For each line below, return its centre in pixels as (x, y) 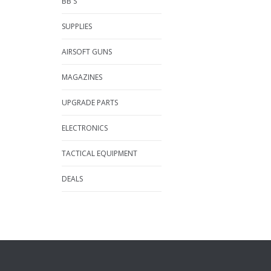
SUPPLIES (77, 26)
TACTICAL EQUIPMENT (100, 153)
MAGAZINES (82, 77)
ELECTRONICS (85, 128)
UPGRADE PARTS (90, 103)
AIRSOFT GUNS (87, 52)
